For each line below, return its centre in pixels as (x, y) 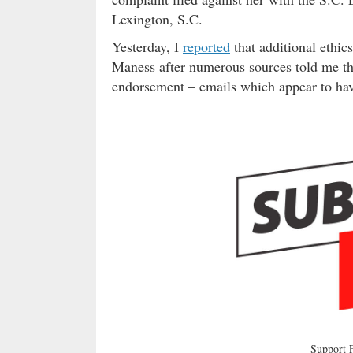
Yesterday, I (147, 46)
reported (206, 46)
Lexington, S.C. (157, 19)
